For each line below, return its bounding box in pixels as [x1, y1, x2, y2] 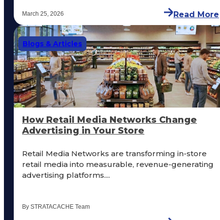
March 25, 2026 [22, 10, 64, 17]
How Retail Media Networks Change [22, 114, 197, 125]
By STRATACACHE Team [22, 203, 90, 210]
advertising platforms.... [22, 170, 110, 180]
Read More [173, 9, 219, 19]
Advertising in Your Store [22, 125, 144, 136]
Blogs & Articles [23, 39, 82, 48]
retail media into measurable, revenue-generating [22, 159, 214, 169]
